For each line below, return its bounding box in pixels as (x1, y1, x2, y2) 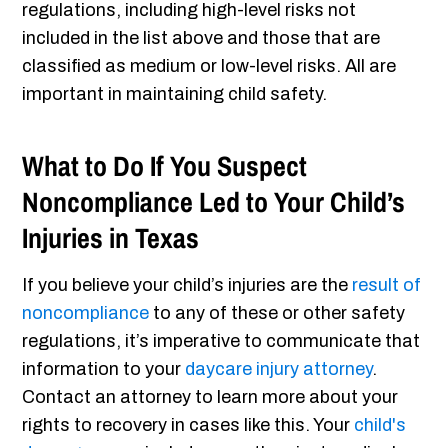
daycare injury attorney (185, 359, 373, 380)
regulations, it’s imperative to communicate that (22, 331, 421, 352)
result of (352, 275, 422, 296)
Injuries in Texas (22, 219, 200, 258)
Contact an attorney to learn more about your (22, 387, 399, 408)
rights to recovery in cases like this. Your (22, 415, 355, 436)
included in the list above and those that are (22, 28, 381, 49)
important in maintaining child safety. (22, 84, 332, 105)
